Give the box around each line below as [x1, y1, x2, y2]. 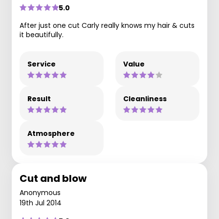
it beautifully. [20, 29, 64, 40]
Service [27, 59, 56, 69]
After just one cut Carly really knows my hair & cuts [20, 20, 195, 30]
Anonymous [20, 187, 61, 197]
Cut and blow [20, 171, 87, 185]
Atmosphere [27, 128, 75, 138]
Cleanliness [123, 93, 167, 104]
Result [27, 93, 51, 104]
